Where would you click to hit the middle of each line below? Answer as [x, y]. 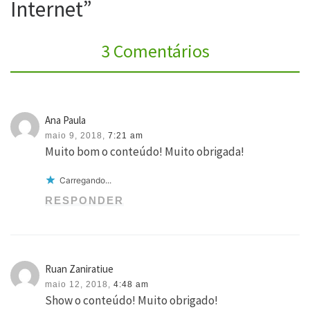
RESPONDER [85, 201]
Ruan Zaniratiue [80, 269]
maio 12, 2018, [78, 285]
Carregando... [86, 181]
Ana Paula [66, 120]
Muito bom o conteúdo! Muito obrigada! [145, 152]
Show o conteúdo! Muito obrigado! [132, 301]
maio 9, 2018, [75, 136]
